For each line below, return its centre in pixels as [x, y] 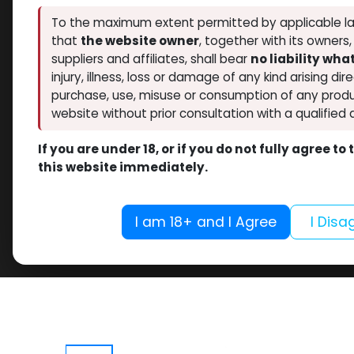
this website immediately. [123, 167]
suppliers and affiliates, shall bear [151, 59]
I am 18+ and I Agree [205, 222]
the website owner [139, 41]
